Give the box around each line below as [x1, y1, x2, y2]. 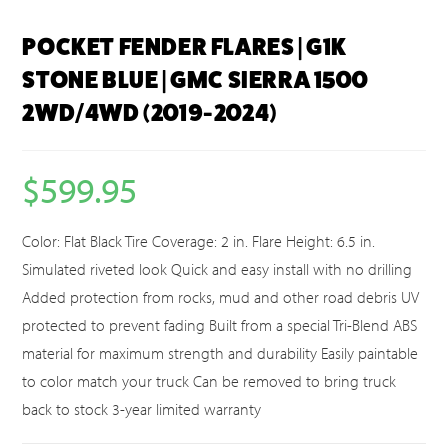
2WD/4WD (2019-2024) [22, 99, 277, 128]
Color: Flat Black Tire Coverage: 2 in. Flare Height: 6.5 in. [22, 231, 376, 252]
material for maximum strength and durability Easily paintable [22, 343, 419, 364]
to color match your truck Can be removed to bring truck [22, 371, 397, 392]
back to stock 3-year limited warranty [22, 399, 262, 420]
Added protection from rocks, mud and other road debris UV [22, 287, 420, 308]
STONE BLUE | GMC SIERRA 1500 [22, 66, 368, 95]
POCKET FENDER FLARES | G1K [22, 33, 348, 62]
